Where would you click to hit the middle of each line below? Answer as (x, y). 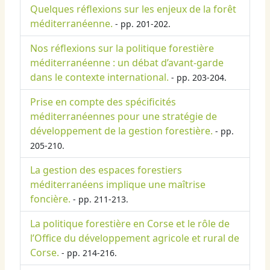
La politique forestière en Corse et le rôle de (130, 224)
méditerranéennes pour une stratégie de (124, 117)
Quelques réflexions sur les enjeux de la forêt (133, 9)
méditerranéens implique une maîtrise (118, 185)
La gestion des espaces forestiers (106, 170)
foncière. (50, 199)
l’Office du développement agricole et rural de (135, 238)
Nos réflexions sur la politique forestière (122, 49)
